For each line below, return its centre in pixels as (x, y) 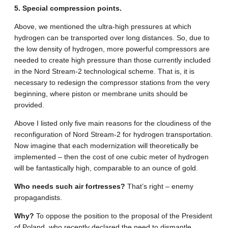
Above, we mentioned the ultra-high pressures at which (103, 27)
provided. (29, 105)
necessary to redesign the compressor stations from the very (112, 83)
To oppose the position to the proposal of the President (123, 216)
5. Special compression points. (68, 8)
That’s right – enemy (159, 187)
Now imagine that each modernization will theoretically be (106, 146)
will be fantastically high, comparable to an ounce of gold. (106, 168)
